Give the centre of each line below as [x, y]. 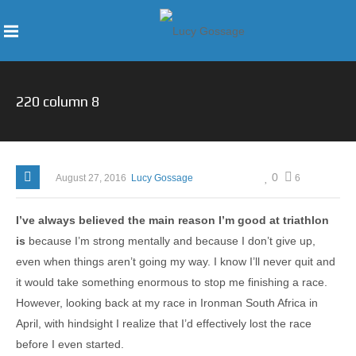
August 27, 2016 [91, 178]
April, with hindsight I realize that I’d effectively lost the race [164, 323]
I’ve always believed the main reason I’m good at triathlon [172, 220]
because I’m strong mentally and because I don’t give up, [170, 241]
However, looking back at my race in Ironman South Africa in [167, 303]
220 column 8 [58, 101]
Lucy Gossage [162, 178]
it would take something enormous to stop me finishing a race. [172, 282]
